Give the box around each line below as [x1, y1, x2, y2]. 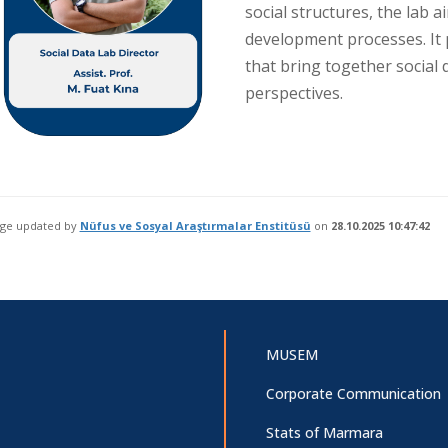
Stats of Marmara [266, 423, 383, 442]
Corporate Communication [266, 384, 441, 403]
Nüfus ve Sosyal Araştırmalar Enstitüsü [79, 218, 311, 233]
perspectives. [244, 82, 343, 104]
